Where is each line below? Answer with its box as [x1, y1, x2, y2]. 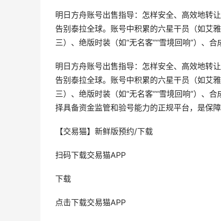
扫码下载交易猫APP [55, 150, 126, 160]
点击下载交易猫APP [55, 198, 126, 207]
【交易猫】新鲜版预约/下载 [55, 127, 153, 136]
